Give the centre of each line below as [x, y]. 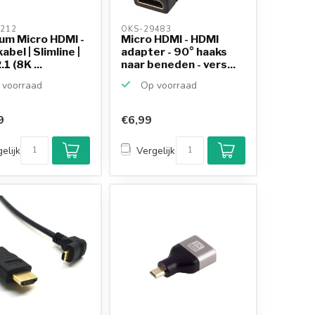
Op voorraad [168, 85]
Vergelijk [156, 150]
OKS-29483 [148, 29]
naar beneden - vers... [179, 64]
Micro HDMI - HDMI [170, 39]
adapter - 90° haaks [174, 51]
